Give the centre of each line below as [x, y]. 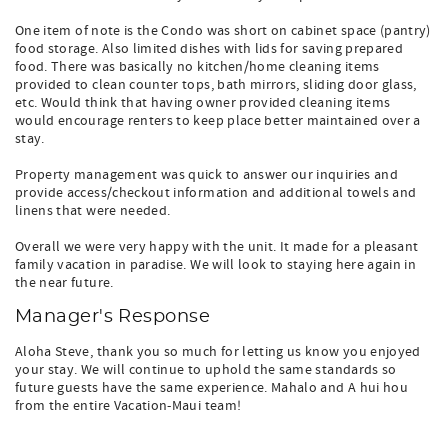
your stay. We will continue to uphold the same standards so [206, 370]
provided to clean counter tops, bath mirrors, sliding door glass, [216, 85]
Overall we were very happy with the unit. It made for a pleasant [217, 247]
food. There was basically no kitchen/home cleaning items [197, 67]
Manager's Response [113, 317]
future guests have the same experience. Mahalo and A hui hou [212, 388]
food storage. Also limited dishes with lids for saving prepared [209, 49]
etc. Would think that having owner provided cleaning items [203, 103]
